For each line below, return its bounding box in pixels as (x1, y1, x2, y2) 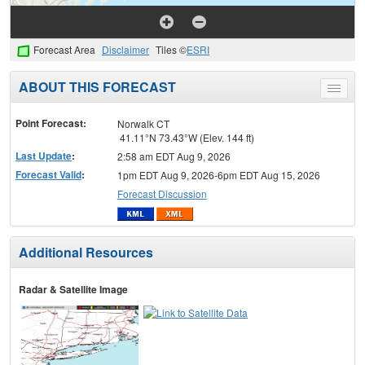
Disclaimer (102, 42, 149, 57)
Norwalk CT (117, 116, 169, 130)
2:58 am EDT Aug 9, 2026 (117, 148, 231, 163)
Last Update (15, 147, 72, 163)
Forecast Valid (15, 166, 81, 182)
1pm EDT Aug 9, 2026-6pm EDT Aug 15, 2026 (117, 167, 320, 182)
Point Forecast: (15, 115, 86, 130)
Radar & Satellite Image (19, 282, 128, 297)
